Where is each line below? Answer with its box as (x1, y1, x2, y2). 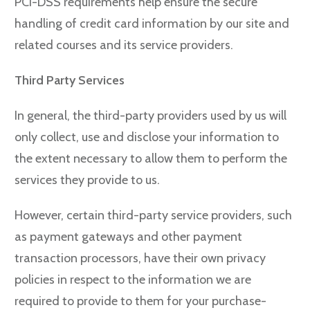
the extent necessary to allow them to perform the (15, 151, 287, 166)
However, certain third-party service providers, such (15, 208, 292, 223)
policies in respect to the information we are (15, 272, 251, 287)
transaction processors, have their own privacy (15, 250, 266, 266)
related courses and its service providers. (15, 37, 233, 53)
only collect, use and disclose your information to (15, 129, 279, 145)
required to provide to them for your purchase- (15, 293, 266, 309)
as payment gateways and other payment (15, 229, 242, 244)
